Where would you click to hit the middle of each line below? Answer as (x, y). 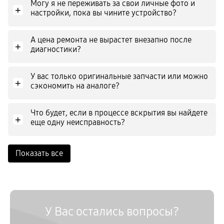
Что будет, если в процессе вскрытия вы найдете (119, 113)
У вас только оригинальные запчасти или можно (119, 76)
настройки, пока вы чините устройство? (103, 13)
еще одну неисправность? (78, 122)
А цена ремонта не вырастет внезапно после (111, 40)
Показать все (39, 153)
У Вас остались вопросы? (112, 211)
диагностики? (56, 49)
